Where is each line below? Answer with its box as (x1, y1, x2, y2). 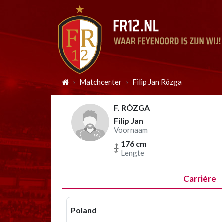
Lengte (121, 148, 144, 157)
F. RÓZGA (114, 103, 150, 112)
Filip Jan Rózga (132, 77, 182, 86)
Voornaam (114, 125, 148, 134)
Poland (71, 205, 97, 215)
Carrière (183, 173, 216, 184)
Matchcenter (79, 77, 122, 86)
